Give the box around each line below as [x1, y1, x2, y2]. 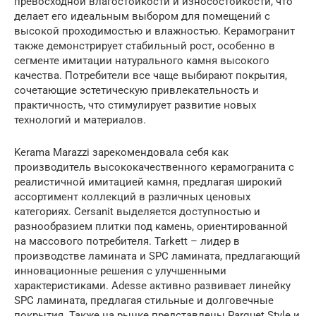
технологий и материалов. [14, 113, 146, 126]
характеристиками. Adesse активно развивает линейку [14, 279, 291, 292]
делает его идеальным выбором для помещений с [14, 9, 270, 23]
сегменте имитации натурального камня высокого [14, 54, 269, 67]
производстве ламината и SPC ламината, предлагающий [14, 249, 300, 262]
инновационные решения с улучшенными [14, 264, 226, 277]
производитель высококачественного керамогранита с [14, 160, 294, 174]
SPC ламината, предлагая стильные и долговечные [14, 293, 274, 307]
